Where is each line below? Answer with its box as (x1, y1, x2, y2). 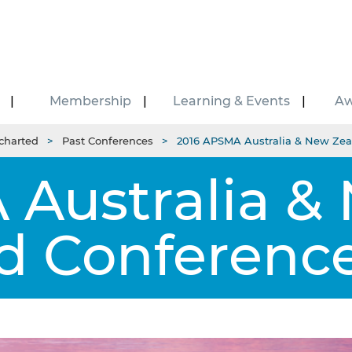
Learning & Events (173, 93, 291, 108)
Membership (49, 93, 132, 108)
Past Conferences (62, 134, 153, 147)
